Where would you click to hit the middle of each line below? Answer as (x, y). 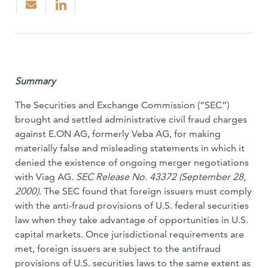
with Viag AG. (45, 177)
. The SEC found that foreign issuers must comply (145, 191)
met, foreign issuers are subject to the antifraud (118, 249)
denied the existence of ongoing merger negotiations (132, 162)
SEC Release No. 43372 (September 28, (161, 177)
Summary (35, 81)
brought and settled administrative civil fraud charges (131, 119)
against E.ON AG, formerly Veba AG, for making (118, 134)
